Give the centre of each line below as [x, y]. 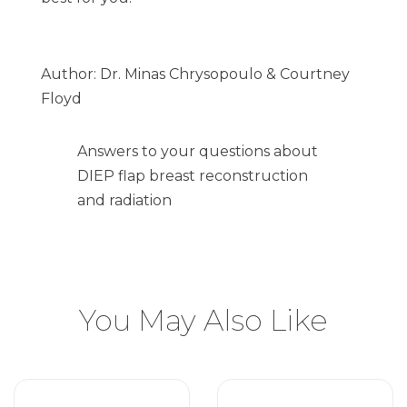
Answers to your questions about [198, 151]
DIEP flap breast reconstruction [193, 176]
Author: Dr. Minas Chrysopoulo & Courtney [195, 74]
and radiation [124, 200]
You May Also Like [203, 320]
